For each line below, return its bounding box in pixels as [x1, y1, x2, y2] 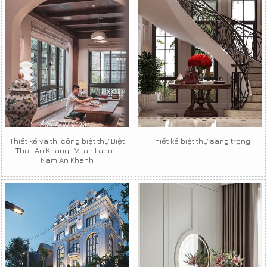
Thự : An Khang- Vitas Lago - [15, 145, 118, 155]
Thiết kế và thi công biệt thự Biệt [9, 135, 125, 145]
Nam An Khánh [40, 154, 94, 164]
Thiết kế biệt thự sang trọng [150, 135, 250, 145]
